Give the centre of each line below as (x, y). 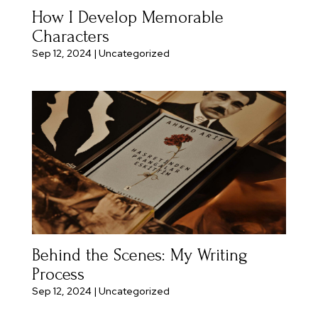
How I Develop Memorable (127, 17)
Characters (70, 36)
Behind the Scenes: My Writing (139, 255)
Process (58, 274)
